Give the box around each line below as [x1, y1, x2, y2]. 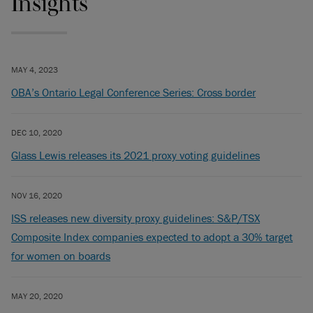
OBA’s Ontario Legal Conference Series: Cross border [11, 85, 256, 99]
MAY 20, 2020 [11, 291, 63, 301]
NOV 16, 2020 [11, 190, 62, 201]
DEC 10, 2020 [11, 127, 62, 138]
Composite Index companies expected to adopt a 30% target [11, 230, 293, 244]
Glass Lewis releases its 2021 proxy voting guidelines [11, 148, 260, 162]
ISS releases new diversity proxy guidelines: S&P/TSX [11, 211, 260, 225]
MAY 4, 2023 [11, 64, 58, 75]
